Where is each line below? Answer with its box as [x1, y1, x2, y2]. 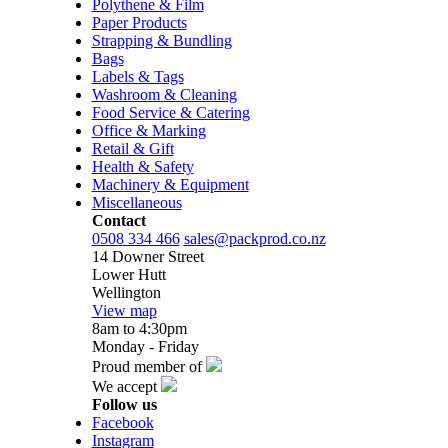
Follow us [91, 396, 157, 413]
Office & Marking [91, 122, 206, 139]
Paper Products [91, 14, 187, 31]
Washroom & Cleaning [91, 86, 237, 103]
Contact [91, 212, 146, 229]
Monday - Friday [91, 338, 199, 355]
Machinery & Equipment [91, 176, 249, 193]
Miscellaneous [91, 194, 182, 211]
